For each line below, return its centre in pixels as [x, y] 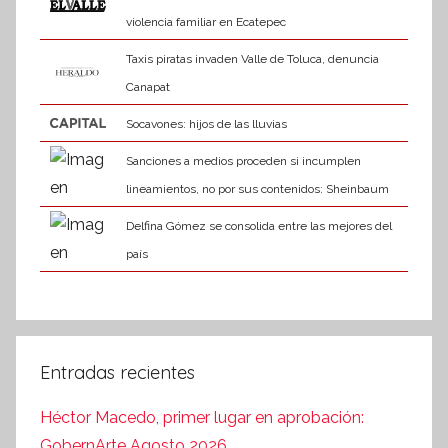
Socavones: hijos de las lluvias [206, 123]
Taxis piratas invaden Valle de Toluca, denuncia [252, 58]
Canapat [147, 86]
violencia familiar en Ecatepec [205, 21]
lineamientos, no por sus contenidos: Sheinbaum [257, 188]
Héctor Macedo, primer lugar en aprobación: [202, 418]
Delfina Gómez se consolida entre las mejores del [258, 225]
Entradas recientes [117, 372]
